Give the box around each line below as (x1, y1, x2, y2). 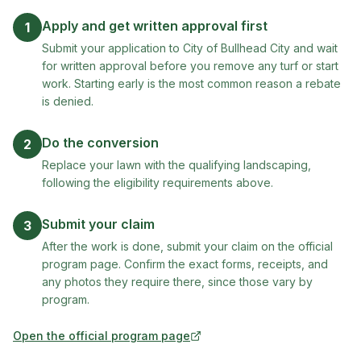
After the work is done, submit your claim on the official (42, 239, 333, 253)
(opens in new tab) (12, 335, 118, 350)
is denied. (42, 94, 93, 108)
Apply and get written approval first (42, 18, 268, 34)
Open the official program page (13, 329, 190, 342)
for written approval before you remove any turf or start (42, 59, 338, 73)
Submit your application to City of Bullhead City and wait (42, 41, 338, 55)
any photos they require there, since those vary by (42, 275, 313, 288)
